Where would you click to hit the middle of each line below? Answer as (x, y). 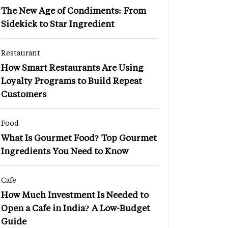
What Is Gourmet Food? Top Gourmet (79, 137)
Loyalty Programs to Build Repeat (72, 80)
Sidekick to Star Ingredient (58, 23)
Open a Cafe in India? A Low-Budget (76, 207)
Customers (24, 93)
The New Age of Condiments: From (74, 10)
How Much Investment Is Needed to (75, 194)
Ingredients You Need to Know (65, 150)
